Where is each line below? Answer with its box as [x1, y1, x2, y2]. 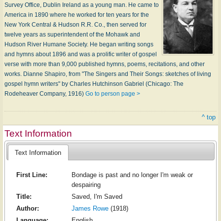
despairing [71, 181, 101, 189]
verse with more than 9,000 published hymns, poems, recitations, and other [4, 61, 205, 68]
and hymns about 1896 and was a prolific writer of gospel [4, 51, 157, 58]
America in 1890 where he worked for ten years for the [4, 11, 149, 18]
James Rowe [71, 205, 109, 213]
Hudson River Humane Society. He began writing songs [4, 41, 153, 48]
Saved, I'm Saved [71, 193, 122, 201]
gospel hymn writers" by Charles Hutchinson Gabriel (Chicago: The [4, 80, 184, 87]
